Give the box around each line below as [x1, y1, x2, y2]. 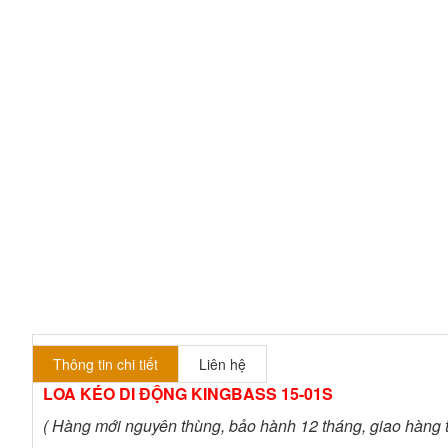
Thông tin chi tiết [53, 354, 158, 375]
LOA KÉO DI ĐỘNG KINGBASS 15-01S [43, 382, 333, 406]
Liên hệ [199, 354, 246, 375]
